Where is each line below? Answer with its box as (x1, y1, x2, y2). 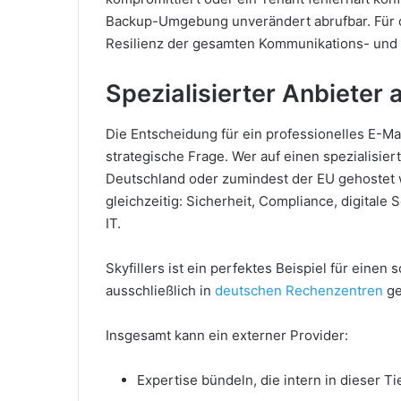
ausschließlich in (106, 281, 215, 299)
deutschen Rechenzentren (215, 281, 383, 299)
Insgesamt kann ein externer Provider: (106, 326, 348, 344)
